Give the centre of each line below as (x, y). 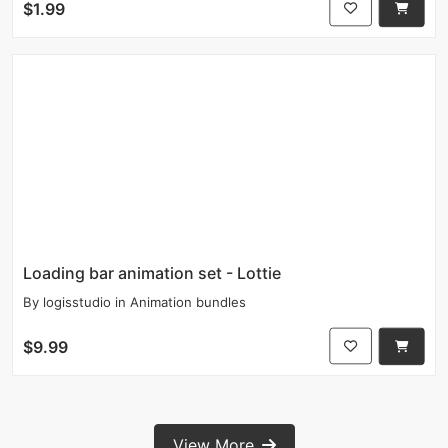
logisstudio (77, 301)
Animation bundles (188, 301)
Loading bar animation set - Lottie (152, 272)
